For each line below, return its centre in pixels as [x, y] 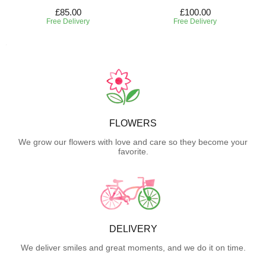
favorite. [133, 151]
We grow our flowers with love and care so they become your [133, 142]
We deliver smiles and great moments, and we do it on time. [133, 247]
